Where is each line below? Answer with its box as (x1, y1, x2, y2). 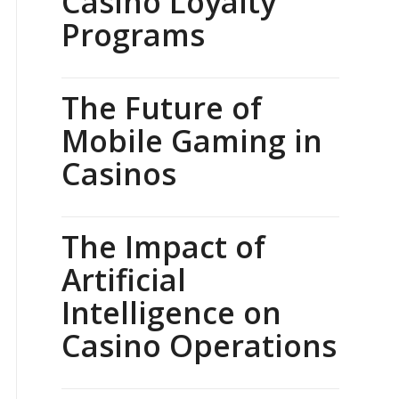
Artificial (61, 259, 186, 301)
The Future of (61, 87, 262, 129)
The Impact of (61, 226, 265, 268)
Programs (61, 14, 205, 56)
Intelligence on (61, 292, 281, 334)
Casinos (61, 153, 176, 195)
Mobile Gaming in (61, 120, 322, 162)
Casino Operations (61, 325, 337, 367)
